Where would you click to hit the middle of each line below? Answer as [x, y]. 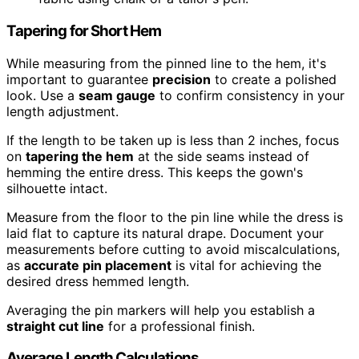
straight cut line [55, 326]
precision [182, 79]
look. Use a [42, 95]
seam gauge [117, 95]
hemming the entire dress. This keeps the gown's [155, 172]
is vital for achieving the [246, 265]
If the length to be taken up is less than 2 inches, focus [173, 140]
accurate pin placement [98, 265]
